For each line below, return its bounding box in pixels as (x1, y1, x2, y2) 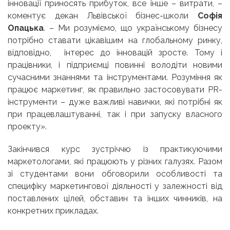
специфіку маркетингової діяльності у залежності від (8, 181, 222, 191)
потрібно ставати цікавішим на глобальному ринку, (8, 35, 222, 45)
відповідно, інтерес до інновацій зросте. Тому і (8, 47, 222, 57)
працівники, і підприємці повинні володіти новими (8, 60, 222, 70)
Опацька (8, 23, 44, 33)
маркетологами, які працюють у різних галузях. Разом (8, 156, 222, 166)
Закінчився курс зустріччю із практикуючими (8, 144, 222, 154)
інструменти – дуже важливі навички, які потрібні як (8, 97, 222, 107)
